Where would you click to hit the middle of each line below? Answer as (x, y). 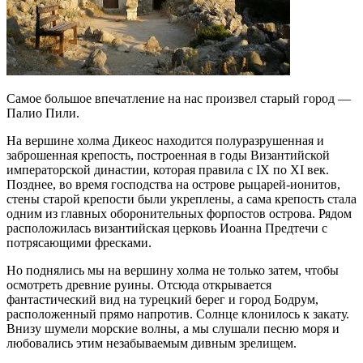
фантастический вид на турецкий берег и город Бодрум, (162, 300)
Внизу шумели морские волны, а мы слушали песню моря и (173, 329)
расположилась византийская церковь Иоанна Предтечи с (167, 228)
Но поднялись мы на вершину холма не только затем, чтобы (173, 271)
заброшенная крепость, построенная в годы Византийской (168, 156)
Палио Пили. (43, 113)
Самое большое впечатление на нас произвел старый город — (179, 99)
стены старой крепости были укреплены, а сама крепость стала (181, 199)
